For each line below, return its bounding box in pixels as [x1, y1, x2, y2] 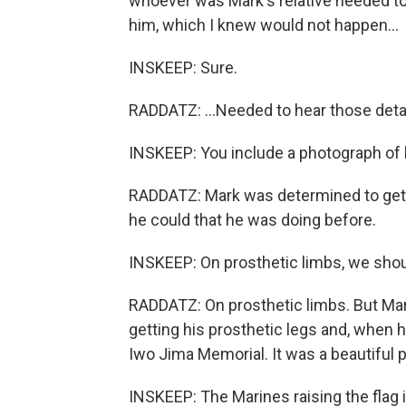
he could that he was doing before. [129, 210, 376, 229]
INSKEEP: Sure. [129, 58, 237, 77]
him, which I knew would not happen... [129, 15, 399, 34]
